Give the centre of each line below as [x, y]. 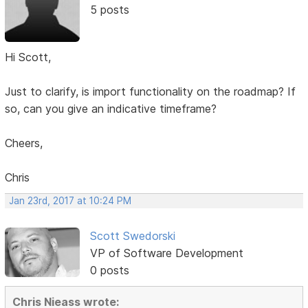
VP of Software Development [166, 253]
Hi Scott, [28, 57]
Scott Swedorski [132, 235]
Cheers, [24, 143]
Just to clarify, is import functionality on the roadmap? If [151, 91]
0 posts [109, 270]
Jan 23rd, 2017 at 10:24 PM [70, 200]
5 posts [109, 10]
